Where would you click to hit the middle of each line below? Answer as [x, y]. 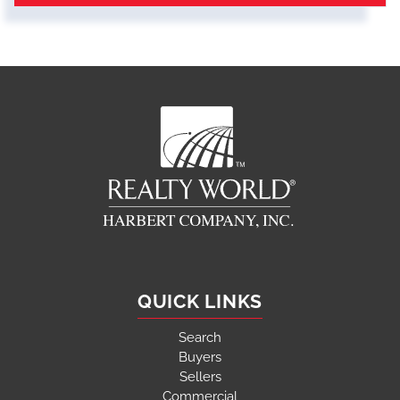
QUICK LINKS [200, 302]
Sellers [200, 377]
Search [200, 338]
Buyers [200, 358]
